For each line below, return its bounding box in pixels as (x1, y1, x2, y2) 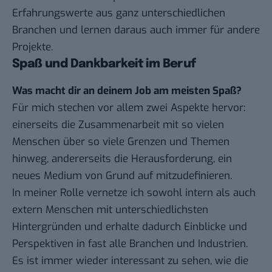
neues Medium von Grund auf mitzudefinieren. (12, 169, 232, 183)
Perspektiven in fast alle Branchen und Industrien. (12, 237, 248, 251)
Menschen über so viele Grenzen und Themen (12, 135, 229, 149)
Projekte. (12, 40, 53, 55)
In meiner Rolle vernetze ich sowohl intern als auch (12, 186, 256, 200)
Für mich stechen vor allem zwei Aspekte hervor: (12, 101, 245, 115)
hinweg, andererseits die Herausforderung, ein (12, 152, 232, 166)
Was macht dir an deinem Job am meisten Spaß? (12, 84, 242, 98)
